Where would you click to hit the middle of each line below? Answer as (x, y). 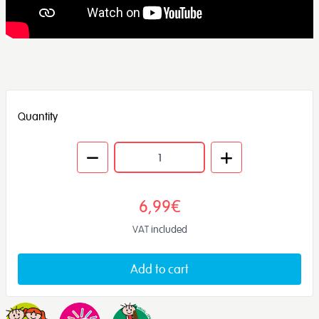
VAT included (159, 229)
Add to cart (159, 269)
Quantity (38, 116)
